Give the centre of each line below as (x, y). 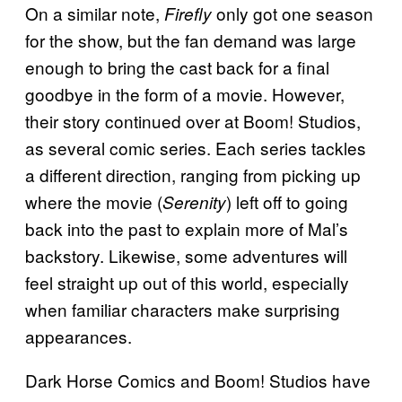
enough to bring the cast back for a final (177, 67)
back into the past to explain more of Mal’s (187, 229)
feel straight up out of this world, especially (187, 283)
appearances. (79, 336)
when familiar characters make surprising (183, 310)
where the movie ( (94, 202)
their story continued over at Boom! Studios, (193, 121)
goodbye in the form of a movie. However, (185, 94)
